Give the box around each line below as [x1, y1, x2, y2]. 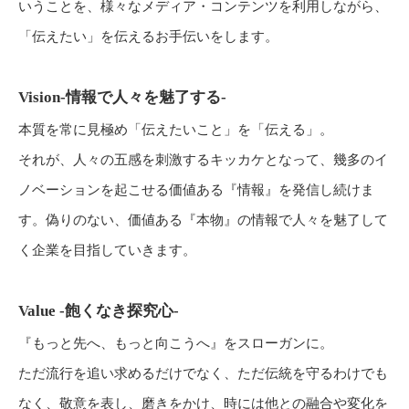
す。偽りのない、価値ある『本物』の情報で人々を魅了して [18, 213, 388, 227]
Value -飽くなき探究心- [18, 302, 179, 320]
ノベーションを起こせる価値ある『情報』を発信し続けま [18, 183, 374, 197]
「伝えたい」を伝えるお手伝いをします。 [18, 29, 278, 44]
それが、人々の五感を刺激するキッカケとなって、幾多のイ [18, 152, 388, 167]
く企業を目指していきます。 [18, 243, 196, 257]
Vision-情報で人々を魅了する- [18, 89, 226, 106]
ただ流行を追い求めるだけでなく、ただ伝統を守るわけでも [18, 366, 388, 381]
